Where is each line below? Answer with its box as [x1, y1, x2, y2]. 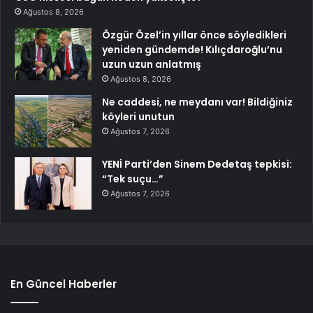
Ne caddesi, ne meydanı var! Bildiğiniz [102, 95, 293, 110]
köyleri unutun [102, 110, 175, 124]
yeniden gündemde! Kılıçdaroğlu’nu [102, 43, 282, 57]
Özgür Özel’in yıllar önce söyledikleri [102, 28, 286, 43]
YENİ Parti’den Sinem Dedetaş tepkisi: [102, 157, 292, 172]
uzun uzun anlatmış [102, 57, 201, 72]
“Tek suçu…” [102, 172, 163, 187]
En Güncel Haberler [10, 277, 117, 292]
